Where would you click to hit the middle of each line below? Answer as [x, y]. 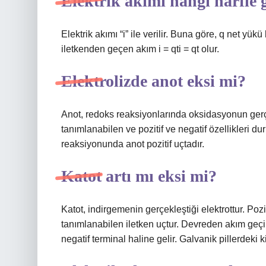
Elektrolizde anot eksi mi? [153, 81]
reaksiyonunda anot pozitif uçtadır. [133, 144]
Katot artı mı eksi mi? [139, 176]
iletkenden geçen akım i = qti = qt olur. [140, 49]
